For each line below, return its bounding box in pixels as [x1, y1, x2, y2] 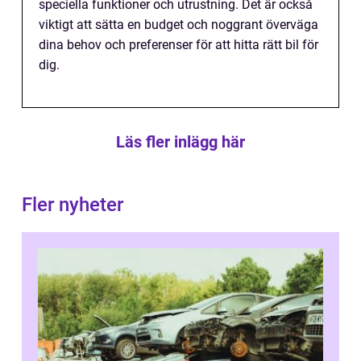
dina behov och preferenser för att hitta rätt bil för [39, 37, 318, 53]
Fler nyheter [22, 193, 123, 217]
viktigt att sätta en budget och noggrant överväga [39, 17, 318, 33]
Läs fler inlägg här [116, 132, 245, 152]
